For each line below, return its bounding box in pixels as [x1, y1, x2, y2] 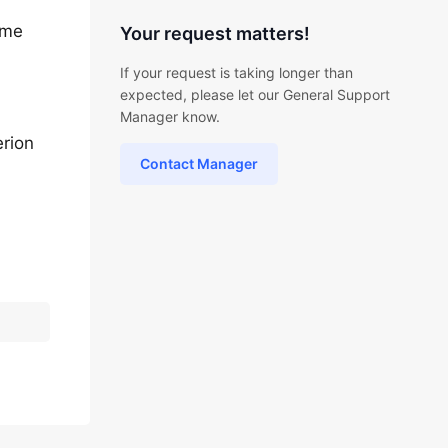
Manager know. [119, 108, 220, 125]
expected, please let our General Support [119, 86, 390, 103]
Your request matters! [119, 23, 310, 44]
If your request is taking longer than [119, 64, 353, 81]
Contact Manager [139, 155, 258, 172]
